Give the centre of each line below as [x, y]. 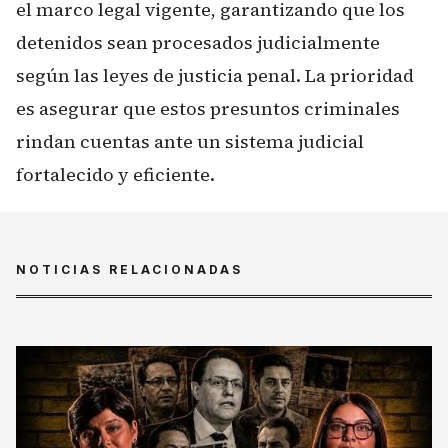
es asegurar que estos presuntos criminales [208, 108]
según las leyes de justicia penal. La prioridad [215, 75]
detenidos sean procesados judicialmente [198, 42]
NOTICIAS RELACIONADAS [129, 269]
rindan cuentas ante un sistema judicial [190, 141]
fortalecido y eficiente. [115, 174]
